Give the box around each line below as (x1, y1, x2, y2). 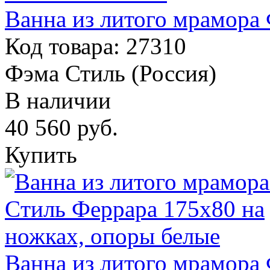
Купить (5, 141, 77, 168)
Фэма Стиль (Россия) (5, 60, 216, 86)
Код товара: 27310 (5, 33, 186, 59)
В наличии (5, 87, 111, 113)
